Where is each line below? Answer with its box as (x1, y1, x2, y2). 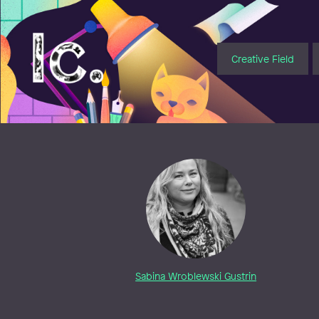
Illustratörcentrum (28, 29, 141, 48)
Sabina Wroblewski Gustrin (135, 269, 257, 283)
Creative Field (231, 51, 294, 66)
